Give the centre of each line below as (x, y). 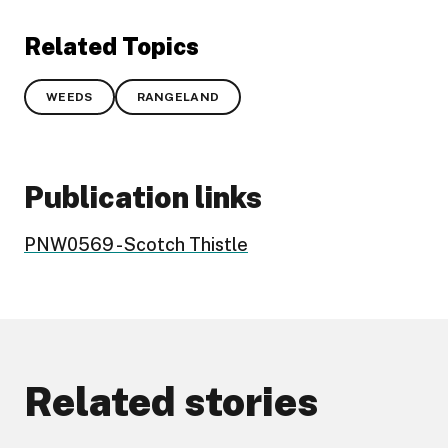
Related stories (171, 402)
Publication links (143, 197)
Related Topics (111, 46)
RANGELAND (178, 97)
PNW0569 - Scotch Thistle (136, 245)
